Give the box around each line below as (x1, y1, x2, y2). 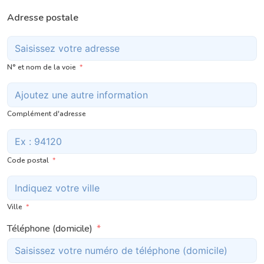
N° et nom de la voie (7, 62, 76, 72)
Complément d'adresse (7, 108, 86, 118)
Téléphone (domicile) (7, 222, 93, 235)
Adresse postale (7, 11, 78, 24)
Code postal (7, 155, 49, 165)
